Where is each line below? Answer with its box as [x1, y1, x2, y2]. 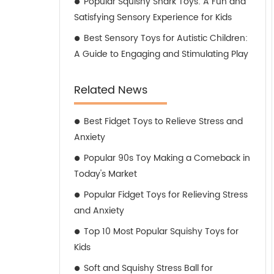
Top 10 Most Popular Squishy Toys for [84, 224, 239, 239]
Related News [74, 81, 147, 99]
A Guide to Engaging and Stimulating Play [74, 47, 248, 61]
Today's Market [74, 167, 137, 181]
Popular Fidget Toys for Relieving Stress [84, 188, 248, 202]
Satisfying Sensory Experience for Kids [74, 10, 232, 24]
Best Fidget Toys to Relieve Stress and [84, 114, 243, 128]
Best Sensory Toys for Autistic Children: [84, 31, 248, 45]
